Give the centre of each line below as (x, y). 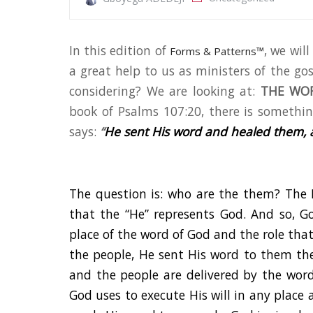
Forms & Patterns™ (217, 51)
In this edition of (119, 51)
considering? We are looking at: (165, 91)
